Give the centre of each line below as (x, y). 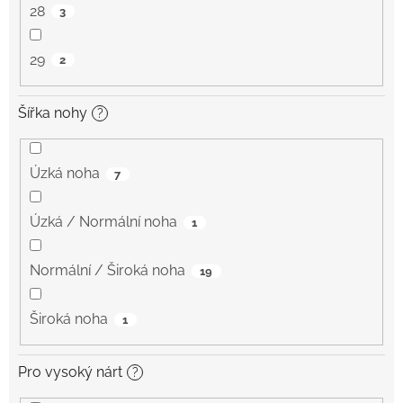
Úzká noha (65, 174)
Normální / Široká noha (107, 271)
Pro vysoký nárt (70, 372)
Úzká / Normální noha (103, 222)
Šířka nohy (53, 112)
